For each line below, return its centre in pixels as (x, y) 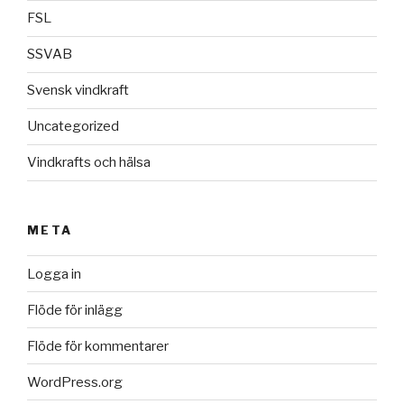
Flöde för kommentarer (98, 346)
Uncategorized (73, 127)
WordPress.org (75, 382)
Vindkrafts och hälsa (89, 163)
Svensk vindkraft (78, 91)
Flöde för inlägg (75, 310)
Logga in (54, 274)
